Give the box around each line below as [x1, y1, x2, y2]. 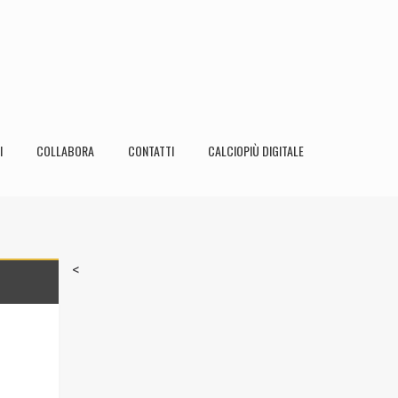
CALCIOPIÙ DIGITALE [208, 141, 304, 160]
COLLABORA [36, 141, 94, 160]
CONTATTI [128, 141, 174, 160]
